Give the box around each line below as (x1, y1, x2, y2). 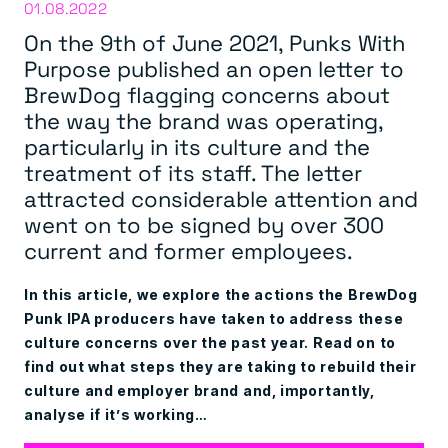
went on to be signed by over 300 (24, 209, 384, 239)
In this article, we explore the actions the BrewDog (24, 286, 418, 303)
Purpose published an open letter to (24, 53, 404, 83)
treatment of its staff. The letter (24, 157, 362, 187)
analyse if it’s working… (24, 406, 207, 423)
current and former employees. (24, 235, 353, 265)
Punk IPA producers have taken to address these (24, 310, 404, 327)
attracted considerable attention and (24, 183, 418, 213)
